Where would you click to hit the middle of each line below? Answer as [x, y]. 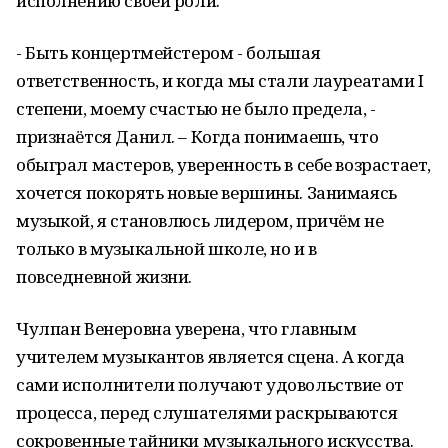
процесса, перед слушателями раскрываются [207, 412]
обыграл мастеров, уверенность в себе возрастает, [223, 164]
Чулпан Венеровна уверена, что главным [186, 328]
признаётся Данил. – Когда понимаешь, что [197, 136]
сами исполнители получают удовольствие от [210, 384]
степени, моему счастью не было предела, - [196, 108]
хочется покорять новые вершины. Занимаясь [206, 192]
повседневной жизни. [104, 276]
